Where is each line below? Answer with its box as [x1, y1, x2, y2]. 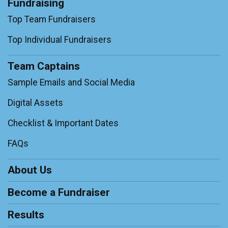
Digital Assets [8, 98, 63, 108]
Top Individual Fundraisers [8, 35, 111, 45]
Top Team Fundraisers [8, 14, 96, 25]
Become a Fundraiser [8, 186, 110, 199]
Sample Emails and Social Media [8, 77, 135, 88]
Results [8, 209, 44, 221]
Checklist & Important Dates [8, 118, 119, 129]
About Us [8, 164, 52, 177]
